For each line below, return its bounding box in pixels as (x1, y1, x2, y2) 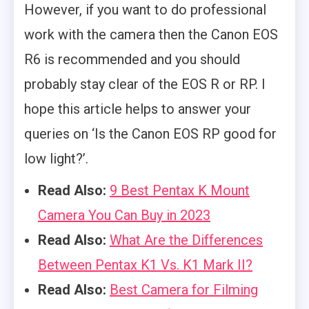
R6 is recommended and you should (24, 50, 240, 68)
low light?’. (24, 150, 88, 167)
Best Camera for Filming (110, 281, 258, 298)
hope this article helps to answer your (24, 100, 251, 117)
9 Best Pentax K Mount (110, 181, 250, 199)
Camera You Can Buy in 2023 (38, 206, 210, 223)
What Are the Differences (110, 231, 263, 248)
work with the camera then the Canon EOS (24, 26, 278, 43)
